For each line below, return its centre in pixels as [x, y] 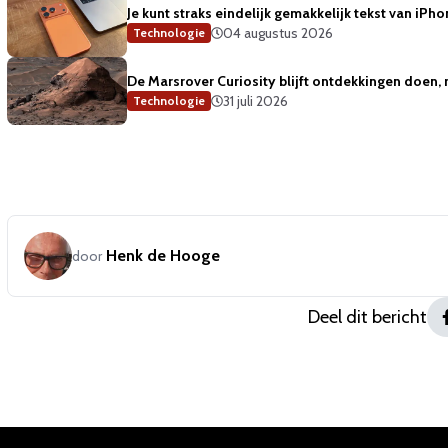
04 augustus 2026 [278, 32]
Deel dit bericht [368, 316]
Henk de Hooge [163, 255]
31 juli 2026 [255, 100]
